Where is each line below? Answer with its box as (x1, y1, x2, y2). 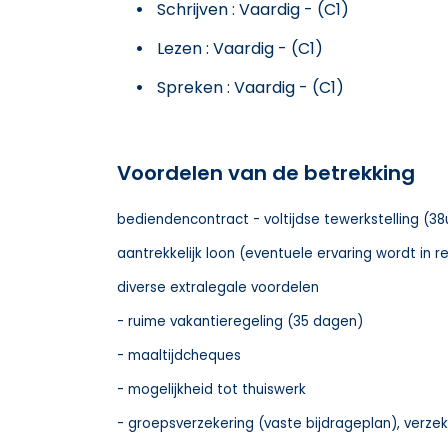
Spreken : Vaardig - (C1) (157, 75, 344, 99)
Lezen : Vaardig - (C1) (157, 36, 323, 60)
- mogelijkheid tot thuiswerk (117, 379, 306, 399)
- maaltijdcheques (117, 345, 241, 365)
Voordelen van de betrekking (117, 158, 415, 187)
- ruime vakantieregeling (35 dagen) (117, 311, 363, 331)
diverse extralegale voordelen (117, 277, 319, 297)
